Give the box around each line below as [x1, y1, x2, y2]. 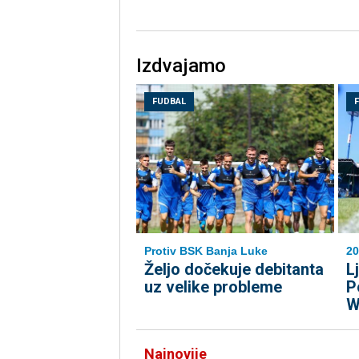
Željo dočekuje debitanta [143, 260, 324, 280]
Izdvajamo [135, 54, 226, 78]
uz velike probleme [143, 277, 282, 297]
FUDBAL [151, 96, 186, 107]
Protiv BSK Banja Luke [143, 244, 268, 258]
